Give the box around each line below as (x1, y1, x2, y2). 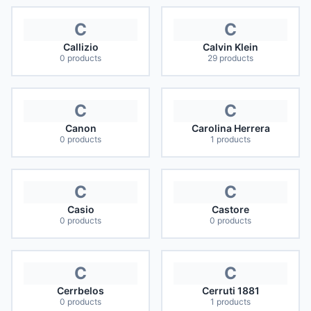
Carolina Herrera (191, 122, 270, 134)
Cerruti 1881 (201, 285, 260, 296)
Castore (212, 203, 249, 215)
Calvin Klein (203, 41, 258, 53)
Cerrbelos (57, 285, 104, 296)
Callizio (62, 41, 99, 53)
